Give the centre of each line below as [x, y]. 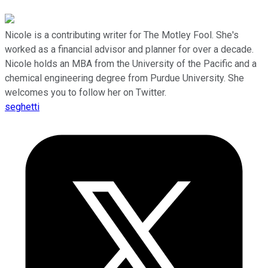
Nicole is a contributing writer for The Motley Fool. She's [122, 35]
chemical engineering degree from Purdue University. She [124, 78]
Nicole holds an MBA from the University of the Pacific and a [131, 64]
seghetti [22, 107]
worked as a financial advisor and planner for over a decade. [129, 50]
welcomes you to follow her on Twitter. [86, 93]
